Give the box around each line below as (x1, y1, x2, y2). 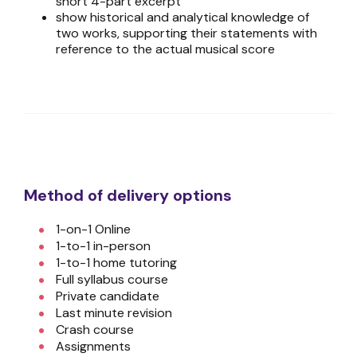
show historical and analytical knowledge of (56, 8, 309, 25)
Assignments (56, 337, 131, 355)
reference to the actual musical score (56, 40, 275, 57)
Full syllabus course (56, 270, 168, 288)
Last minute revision (56, 304, 172, 321)
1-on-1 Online (56, 220, 131, 237)
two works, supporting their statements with (56, 24, 317, 41)
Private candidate (56, 287, 159, 304)
